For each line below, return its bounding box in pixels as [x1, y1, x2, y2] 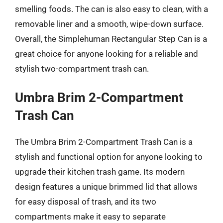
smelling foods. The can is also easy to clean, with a [15, 3, 208, 14]
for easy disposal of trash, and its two [15, 197, 156, 207]
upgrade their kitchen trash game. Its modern [15, 167, 185, 177]
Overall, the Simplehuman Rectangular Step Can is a [15, 33, 207, 44]
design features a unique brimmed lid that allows [15, 182, 198, 192]
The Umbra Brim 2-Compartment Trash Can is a [15, 137, 193, 147]
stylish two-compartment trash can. [15, 63, 149, 74]
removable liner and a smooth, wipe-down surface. [15, 18, 204, 29]
